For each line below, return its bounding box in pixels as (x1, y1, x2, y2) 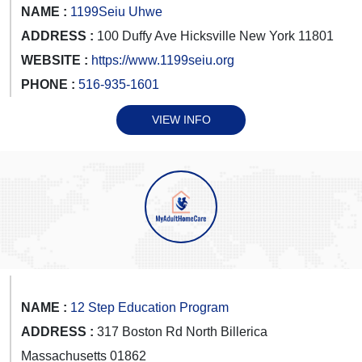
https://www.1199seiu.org (91, 53, 234, 67)
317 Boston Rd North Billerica (94, 324, 267, 339)
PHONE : (21, 77, 78, 91)
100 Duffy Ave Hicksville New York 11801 (94, 28, 334, 43)
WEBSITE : (21, 53, 88, 67)
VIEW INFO (151, 112, 211, 126)
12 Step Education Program (70, 300, 229, 314)
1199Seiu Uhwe (70, 4, 162, 19)
